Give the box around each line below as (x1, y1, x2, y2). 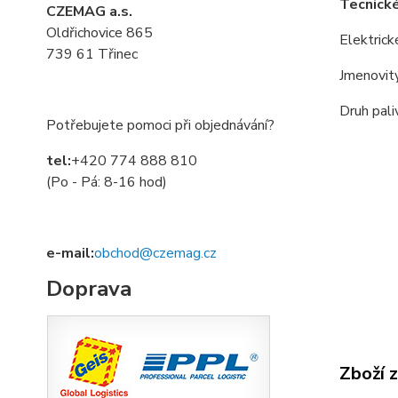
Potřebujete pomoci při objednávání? (46, 115, 275, 135)
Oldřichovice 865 (46, 23, 153, 43)
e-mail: (46, 243, 94, 263)
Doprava (46, 275, 131, 303)
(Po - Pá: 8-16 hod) (46, 172, 167, 192)
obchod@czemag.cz (94, 243, 217, 263)
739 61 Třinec (46, 44, 138, 64)
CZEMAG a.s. (46, 2, 132, 21)
